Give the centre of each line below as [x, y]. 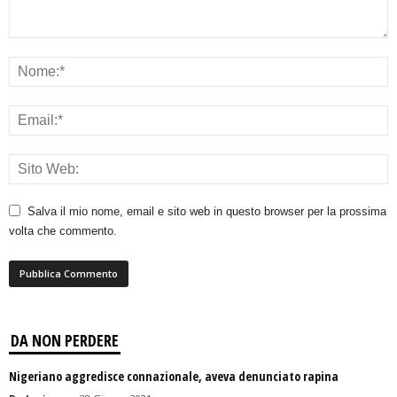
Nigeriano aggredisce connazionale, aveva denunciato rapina [174, 377]
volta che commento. [63, 231]
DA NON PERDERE [65, 341]
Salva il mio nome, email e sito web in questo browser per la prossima [207, 212]
